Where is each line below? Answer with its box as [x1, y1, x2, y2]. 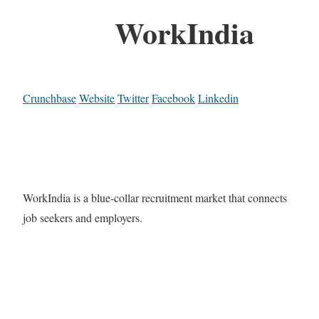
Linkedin [198, 90, 239, 106]
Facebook [152, 90, 195, 106]
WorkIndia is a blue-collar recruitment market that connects [23, 190, 287, 206]
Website [79, 90, 115, 106]
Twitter [117, 90, 149, 106]
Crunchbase [23, 90, 76, 106]
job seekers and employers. [23, 210, 142, 226]
